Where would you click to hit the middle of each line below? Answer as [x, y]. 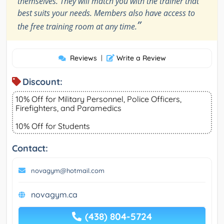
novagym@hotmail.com [68, 171]
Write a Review [140, 58]
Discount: [42, 82]
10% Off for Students [53, 126]
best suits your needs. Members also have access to [106, 13]
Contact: [30, 148]
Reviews [83, 58]
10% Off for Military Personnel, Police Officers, [98, 99]
